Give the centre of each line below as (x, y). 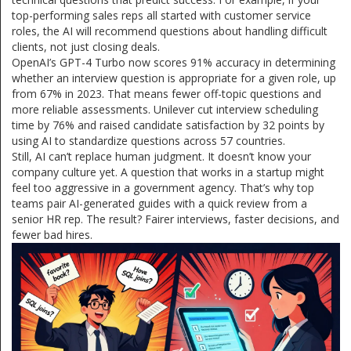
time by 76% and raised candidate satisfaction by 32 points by (168, 125)
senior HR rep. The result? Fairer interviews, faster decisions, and (175, 219)
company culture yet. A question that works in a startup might (168, 172)
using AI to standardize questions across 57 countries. (148, 140)
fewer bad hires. (52, 234)
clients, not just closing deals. (86, 46)
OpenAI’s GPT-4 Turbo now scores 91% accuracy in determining (174, 62)
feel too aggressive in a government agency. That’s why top (163, 187)
